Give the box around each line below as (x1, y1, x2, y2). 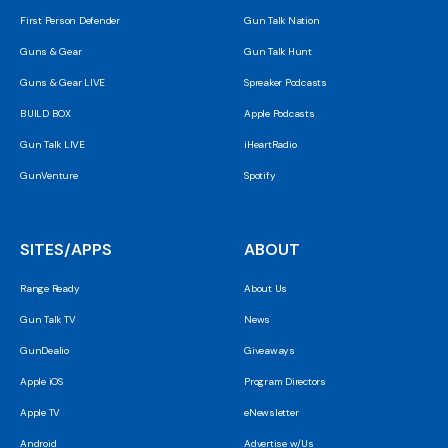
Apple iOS (20, 375, 63, 389)
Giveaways (244, 344, 295, 358)
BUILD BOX (20, 107, 71, 121)
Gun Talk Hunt (244, 45, 312, 59)
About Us (244, 282, 287, 296)
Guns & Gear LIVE (20, 76, 105, 90)
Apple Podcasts (244, 107, 315, 121)
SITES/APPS (20, 239, 112, 261)
